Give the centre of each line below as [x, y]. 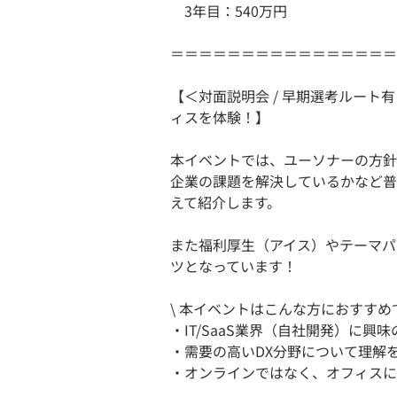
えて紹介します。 [226, 202]
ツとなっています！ [234, 266]
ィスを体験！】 [220, 117]
